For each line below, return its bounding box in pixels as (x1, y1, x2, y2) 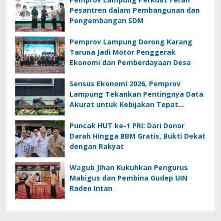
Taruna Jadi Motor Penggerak (70, 47, 176, 57)
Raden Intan (70, 184, 112, 193)
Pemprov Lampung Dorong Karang (70, 37, 192, 47)
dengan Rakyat (70, 142, 124, 151)
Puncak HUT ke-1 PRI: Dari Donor (70, 121, 184, 131)
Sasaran (70, 110, 98, 120)
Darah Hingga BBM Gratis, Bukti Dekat (70, 131, 206, 141)
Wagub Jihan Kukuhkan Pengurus (70, 163, 188, 173)
